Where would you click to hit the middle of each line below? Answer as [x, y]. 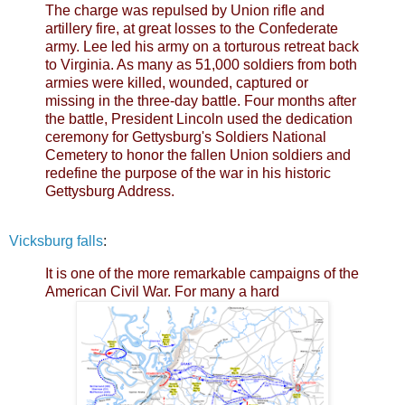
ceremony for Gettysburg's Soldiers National [186, 137]
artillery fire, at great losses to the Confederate [192, 28]
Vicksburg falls [56, 241]
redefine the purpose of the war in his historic [188, 173]
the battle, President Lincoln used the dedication [199, 118]
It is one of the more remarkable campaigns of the [202, 274]
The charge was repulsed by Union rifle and [185, 10]
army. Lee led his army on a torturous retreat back [202, 46]
